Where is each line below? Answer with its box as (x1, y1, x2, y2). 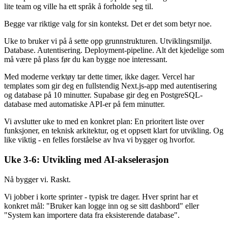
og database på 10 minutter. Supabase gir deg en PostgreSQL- (4, 91, 203, 100)
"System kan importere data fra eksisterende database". (4, 210, 180, 219)
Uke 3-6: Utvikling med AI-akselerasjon (4, 154, 169, 165)
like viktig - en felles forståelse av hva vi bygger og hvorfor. (4, 135, 195, 145)
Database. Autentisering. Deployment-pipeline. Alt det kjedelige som (4, 46, 224, 55)
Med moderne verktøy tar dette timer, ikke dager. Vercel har (4, 72, 194, 81)
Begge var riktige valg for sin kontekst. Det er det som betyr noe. (4, 19, 212, 28)
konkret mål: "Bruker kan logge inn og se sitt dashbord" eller (4, 201, 199, 210)
